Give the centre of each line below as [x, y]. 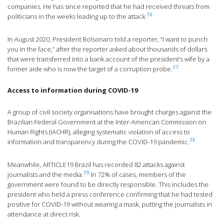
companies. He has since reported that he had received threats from [109, 7]
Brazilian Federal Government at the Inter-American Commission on [107, 122]
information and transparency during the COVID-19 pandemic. [98, 142]
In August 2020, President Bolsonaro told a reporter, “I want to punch [108, 39]
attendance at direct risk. [44, 214]
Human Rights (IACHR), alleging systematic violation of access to [99, 132]
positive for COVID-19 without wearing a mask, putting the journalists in [110, 204]
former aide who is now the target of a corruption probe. [90, 69]
